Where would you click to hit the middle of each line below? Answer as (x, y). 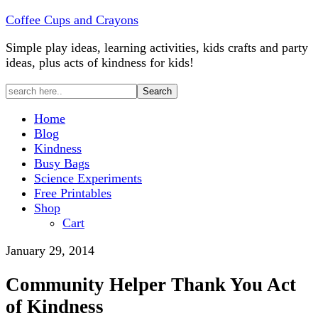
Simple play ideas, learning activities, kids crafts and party (157, 48)
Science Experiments (88, 178)
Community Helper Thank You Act (151, 285)
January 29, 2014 (50, 251)
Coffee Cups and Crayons (72, 20)
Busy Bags (62, 163)
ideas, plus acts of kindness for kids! (100, 62)
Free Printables (73, 193)
